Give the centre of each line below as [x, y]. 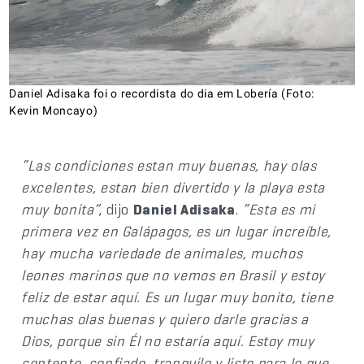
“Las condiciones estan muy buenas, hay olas [169, 165]
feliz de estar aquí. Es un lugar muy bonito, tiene [178, 297]
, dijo [116, 209]
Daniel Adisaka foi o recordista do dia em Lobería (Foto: [162, 93]
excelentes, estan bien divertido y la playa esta [173, 187]
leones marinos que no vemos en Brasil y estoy [173, 275]
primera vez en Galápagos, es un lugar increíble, [176, 231]
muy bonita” [61, 209]
